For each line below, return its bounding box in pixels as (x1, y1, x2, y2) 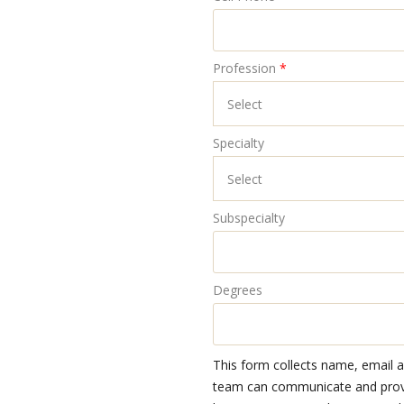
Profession (212, 60, 276, 77)
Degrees (212, 281, 262, 298)
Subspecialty (212, 209, 285, 226)
